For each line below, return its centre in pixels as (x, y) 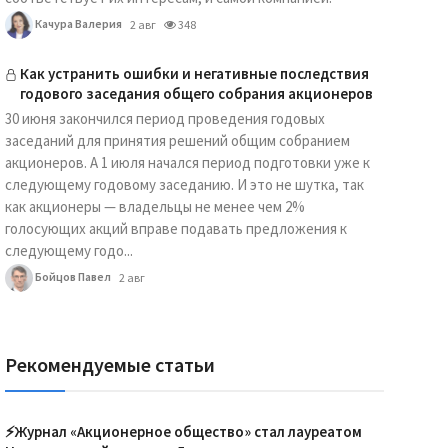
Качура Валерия (77, 23)
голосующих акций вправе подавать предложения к (175, 228)
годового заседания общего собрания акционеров (196, 93)
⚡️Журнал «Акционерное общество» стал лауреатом (183, 431)
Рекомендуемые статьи (109, 364)
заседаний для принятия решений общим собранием (177, 140)
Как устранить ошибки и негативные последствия (194, 73)
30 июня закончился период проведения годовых (164, 118)
